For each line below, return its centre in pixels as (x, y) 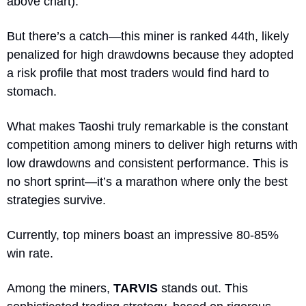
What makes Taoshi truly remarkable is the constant (148, 126)
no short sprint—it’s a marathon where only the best (147, 181)
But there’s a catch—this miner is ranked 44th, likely (148, 36)
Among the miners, (60, 288)
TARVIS (136, 288)
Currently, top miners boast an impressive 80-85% (143, 235)
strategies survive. (58, 200)
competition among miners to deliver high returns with (152, 144)
